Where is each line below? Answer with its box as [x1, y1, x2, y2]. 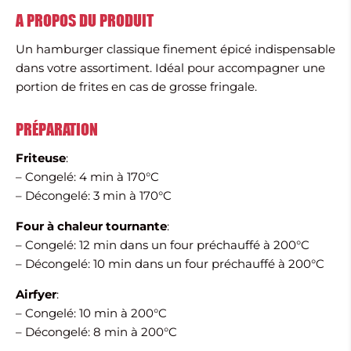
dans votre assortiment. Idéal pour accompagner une [16, 60, 325, 75]
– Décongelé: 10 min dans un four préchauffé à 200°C [16, 255, 324, 271]
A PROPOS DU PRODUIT [16, 10, 154, 30]
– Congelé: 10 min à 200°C [16, 305, 167, 320]
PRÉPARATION [16, 118, 98, 139]
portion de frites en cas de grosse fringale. [16, 78, 257, 94]
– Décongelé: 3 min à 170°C [16, 187, 172, 203]
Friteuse [16, 150, 66, 165]
